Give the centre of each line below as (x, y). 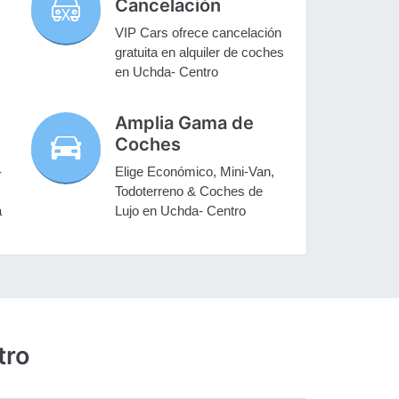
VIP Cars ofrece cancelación (199, 33)
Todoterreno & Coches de (189, 191)
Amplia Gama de (185, 123)
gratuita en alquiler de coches (200, 53)
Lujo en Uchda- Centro (181, 211)
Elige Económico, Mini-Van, (195, 172)
